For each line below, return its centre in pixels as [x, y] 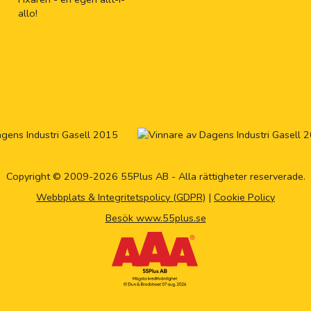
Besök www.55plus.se [155, 218]
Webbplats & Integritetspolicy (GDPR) [121, 197]
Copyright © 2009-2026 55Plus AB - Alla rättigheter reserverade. [155, 177]
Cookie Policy [244, 197]
